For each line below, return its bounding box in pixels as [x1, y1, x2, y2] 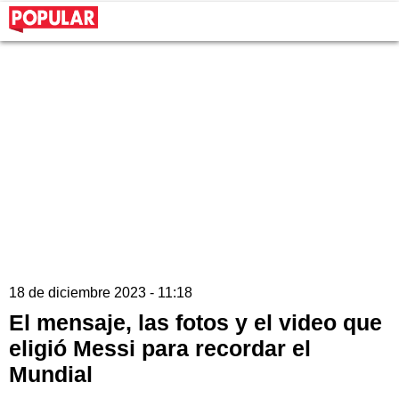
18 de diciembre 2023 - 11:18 [9, 285, 192, 301]
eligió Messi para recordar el [9, 336, 311, 362]
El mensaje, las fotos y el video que [9, 310, 382, 336]
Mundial [9, 362, 93, 387]
